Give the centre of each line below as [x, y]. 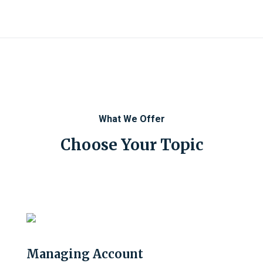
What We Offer [131, 119]
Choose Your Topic [131, 145]
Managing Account [85, 254]
